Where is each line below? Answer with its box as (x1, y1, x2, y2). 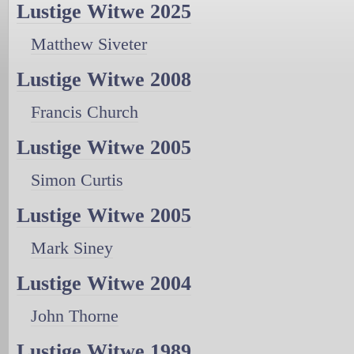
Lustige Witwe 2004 (17, 272, 191, 296)
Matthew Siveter (31, 34, 147, 55)
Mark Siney (31, 238, 113, 258)
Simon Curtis (31, 170, 123, 190)
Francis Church (31, 102, 138, 122)
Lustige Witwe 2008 (17, 68, 191, 92)
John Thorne (31, 306, 119, 326)
